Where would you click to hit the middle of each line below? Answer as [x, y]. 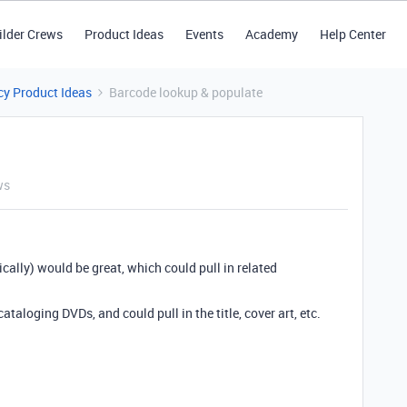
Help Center [352, 34]
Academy [271, 34]
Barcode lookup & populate [186, 92]
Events [204, 34]
